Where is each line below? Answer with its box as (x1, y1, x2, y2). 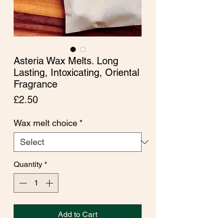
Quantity (14, 160, 42, 169)
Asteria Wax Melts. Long (14, 55, 118, 67)
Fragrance (14, 78, 57, 90)
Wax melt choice (14, 118, 77, 128)
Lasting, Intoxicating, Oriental (14, 67, 139, 78)
